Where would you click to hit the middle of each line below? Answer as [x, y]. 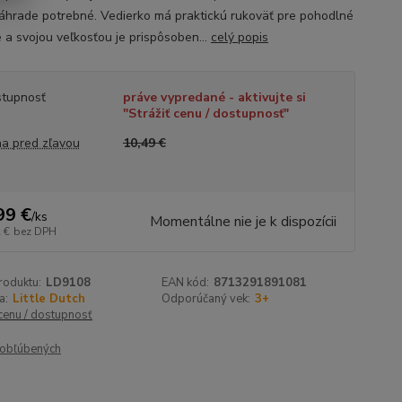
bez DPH [35, 232]
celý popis [239, 37]
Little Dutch [48, 299]
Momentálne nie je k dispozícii [243, 222]
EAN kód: [186, 283]
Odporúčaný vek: [206, 299]
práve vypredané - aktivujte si [214, 97]
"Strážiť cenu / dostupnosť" [205, 114]
